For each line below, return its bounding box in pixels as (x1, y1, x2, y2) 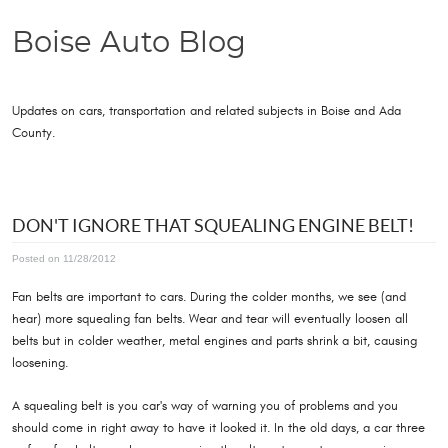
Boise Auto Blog (12, 29, 246, 59)
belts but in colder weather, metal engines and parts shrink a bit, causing (12, 332, 417, 349)
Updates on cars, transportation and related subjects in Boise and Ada (12, 102, 401, 119)
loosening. (12, 354, 68, 371)
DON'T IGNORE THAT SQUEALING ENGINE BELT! (12, 214, 414, 236)
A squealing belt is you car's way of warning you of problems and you (12, 397, 398, 414)
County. (12, 124, 55, 141)
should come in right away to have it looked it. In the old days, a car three (12, 419, 425, 436)
